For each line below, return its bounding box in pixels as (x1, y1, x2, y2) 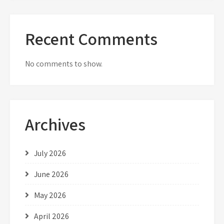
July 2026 (34, 147, 66, 158)
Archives (25, 112, 85, 135)
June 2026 (34, 168, 68, 179)
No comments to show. (25, 58, 102, 69)
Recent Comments (25, 27, 157, 50)
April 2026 (34, 210, 69, 221)
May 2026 (34, 189, 66, 200)
